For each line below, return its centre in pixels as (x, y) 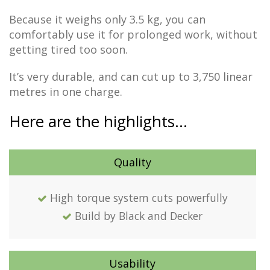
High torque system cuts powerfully (139, 197)
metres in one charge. (66, 91)
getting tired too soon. (68, 49)
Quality (132, 162)
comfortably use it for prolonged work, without (133, 34)
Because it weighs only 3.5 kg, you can (107, 19)
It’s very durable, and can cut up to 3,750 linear (131, 76)
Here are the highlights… (98, 121)
